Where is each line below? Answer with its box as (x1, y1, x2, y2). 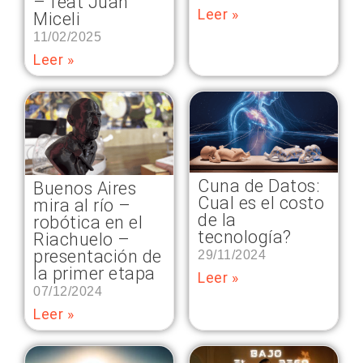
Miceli (33, 8, 80, 29)
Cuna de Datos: (198, 176, 319, 197)
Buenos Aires (33, 177, 136, 199)
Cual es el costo (198, 193, 324, 214)
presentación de (33, 246, 162, 267)
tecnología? (198, 227, 292, 248)
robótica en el (33, 211, 143, 233)
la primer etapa (33, 263, 156, 284)
